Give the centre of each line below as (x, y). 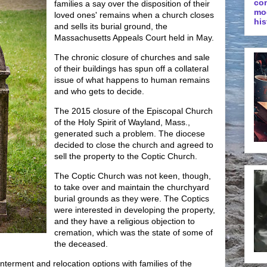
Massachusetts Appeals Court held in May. (134, 38)
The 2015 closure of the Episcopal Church (133, 111)
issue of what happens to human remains (132, 80)
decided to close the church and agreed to (134, 145)
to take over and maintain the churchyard (132, 187)
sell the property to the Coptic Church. (126, 156)
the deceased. (81, 244)
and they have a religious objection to (125, 221)
